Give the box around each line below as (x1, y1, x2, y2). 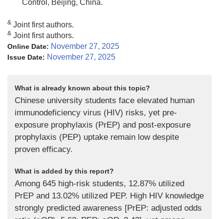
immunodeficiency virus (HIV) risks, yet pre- (15, 108, 177, 117)
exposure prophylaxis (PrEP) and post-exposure (15, 120, 191, 130)
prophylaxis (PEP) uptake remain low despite (15, 132, 179, 142)
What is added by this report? (15, 167, 114, 175)
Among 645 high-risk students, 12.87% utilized (15, 179, 184, 188)
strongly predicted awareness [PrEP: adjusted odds (15, 203, 202, 213)
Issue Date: (7, 53, 45, 61)
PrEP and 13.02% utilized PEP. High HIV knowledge (15, 191, 204, 200)
